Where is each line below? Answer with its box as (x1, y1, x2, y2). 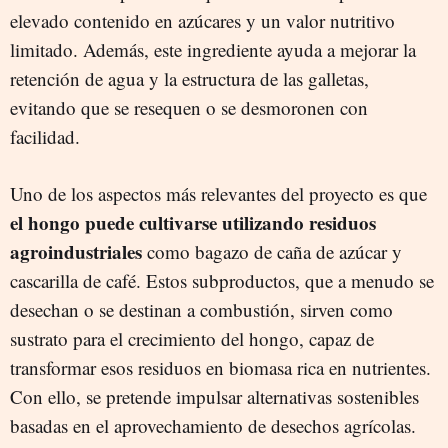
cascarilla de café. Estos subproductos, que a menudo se (10, 267, 434, 293)
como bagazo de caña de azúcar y (142, 238, 402, 264)
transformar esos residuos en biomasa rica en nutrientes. (10, 354, 431, 380)
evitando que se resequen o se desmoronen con (10, 94, 368, 120)
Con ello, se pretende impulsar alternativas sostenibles (10, 383, 419, 409)
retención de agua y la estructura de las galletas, (10, 65, 369, 91)
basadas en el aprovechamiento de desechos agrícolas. (10, 412, 416, 438)
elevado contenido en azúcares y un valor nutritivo (10, 7, 395, 33)
